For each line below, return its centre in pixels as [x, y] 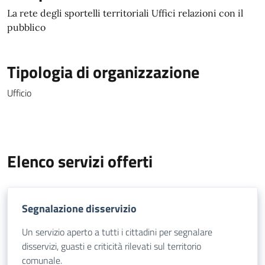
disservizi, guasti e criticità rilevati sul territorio [112, 246]
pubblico [26, 27]
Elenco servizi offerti [80, 161]
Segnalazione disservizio [79, 209]
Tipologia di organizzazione [103, 72]
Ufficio [19, 93]
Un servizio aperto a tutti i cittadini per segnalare [117, 232]
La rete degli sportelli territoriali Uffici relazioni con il [125, 13]
